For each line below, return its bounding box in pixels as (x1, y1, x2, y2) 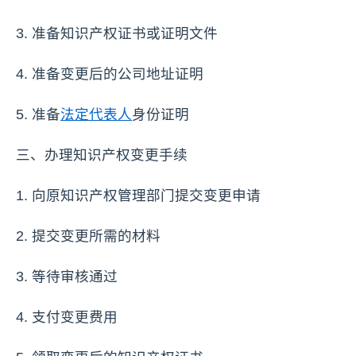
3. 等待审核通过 (16, 268, 118, 284)
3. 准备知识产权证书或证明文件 (16, 25, 218, 41)
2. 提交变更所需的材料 (16, 227, 161, 244)
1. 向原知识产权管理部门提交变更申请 (16, 187, 261, 203)
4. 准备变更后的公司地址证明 (16, 65, 203, 82)
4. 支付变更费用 (16, 308, 118, 325)
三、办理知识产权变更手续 (16, 146, 188, 163)
